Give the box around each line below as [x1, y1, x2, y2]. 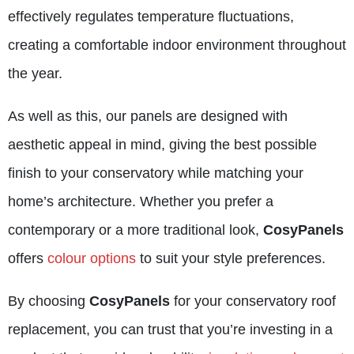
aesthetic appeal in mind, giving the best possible [8, 136, 317, 153]
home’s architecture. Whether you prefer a [8, 193, 273, 209]
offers [8, 250, 47, 266]
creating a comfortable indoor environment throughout [8, 36, 346, 53]
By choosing [8, 292, 89, 309]
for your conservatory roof [170, 292, 336, 309]
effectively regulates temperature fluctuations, [8, 8, 294, 24]
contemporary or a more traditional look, [8, 221, 263, 238]
